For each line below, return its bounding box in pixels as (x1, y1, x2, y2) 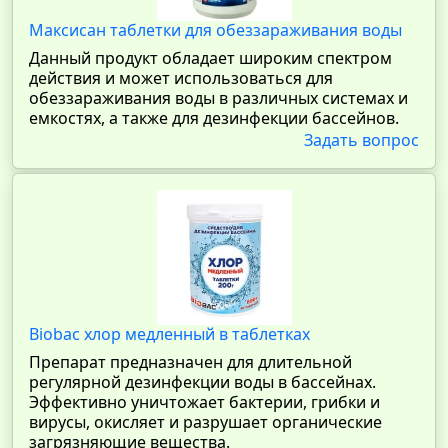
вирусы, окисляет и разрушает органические (29, 411, 382, 433)
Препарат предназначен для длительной (29, 351, 352, 373)
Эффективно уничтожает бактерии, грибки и (29, 391, 380, 413)
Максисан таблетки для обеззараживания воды (29, 19, 402, 41)
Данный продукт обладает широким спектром (29, 47, 392, 69)
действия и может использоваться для (29, 67, 333, 89)
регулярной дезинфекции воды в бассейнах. (29, 371, 376, 393)
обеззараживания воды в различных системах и (29, 87, 408, 109)
